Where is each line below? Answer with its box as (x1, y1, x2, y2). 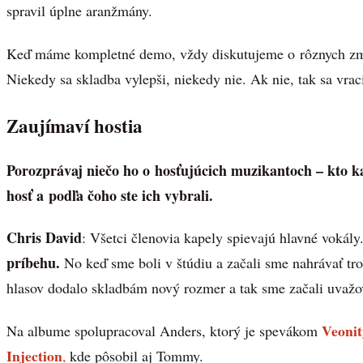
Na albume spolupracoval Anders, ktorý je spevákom (6, 320, 318, 340)
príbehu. (6, 252, 60, 274)
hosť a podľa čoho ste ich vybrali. (6, 184, 213, 206)
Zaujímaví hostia (6, 111, 143, 139)
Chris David (6, 227, 82, 249)
